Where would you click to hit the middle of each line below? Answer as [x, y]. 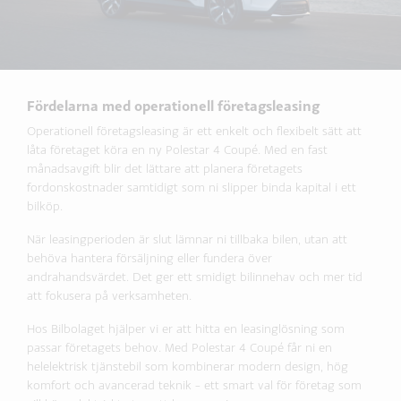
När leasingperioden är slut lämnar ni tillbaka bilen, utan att [187, 239]
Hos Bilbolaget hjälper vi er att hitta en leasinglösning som [186, 329]
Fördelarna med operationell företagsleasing [173, 106]
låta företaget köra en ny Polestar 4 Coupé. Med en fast [177, 150]
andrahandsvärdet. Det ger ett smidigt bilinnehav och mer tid [195, 277]
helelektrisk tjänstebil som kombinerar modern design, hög [188, 367]
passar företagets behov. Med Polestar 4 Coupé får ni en [179, 348]
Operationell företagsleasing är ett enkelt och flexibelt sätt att [194, 131]
